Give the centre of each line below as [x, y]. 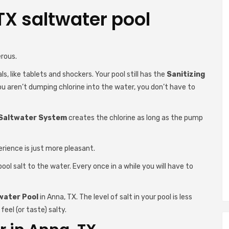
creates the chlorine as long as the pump [135, 118]
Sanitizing [186, 74]
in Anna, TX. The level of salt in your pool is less [116, 197]
